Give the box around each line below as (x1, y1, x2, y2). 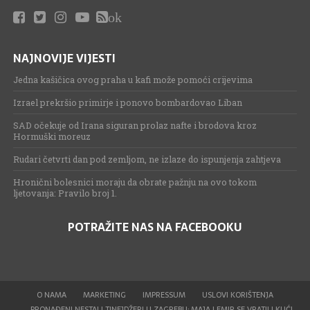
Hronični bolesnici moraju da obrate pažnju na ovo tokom (12, 176, 257, 188)
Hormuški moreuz (12, 131, 91, 142)
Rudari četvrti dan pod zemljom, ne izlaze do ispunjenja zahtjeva (12, 154, 281, 165)
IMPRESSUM (142, 289, 185, 301)
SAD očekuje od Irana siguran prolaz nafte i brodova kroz (12, 120, 257, 131)
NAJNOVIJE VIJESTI (12, 49, 116, 67)
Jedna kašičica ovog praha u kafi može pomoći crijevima (12, 74, 253, 85)
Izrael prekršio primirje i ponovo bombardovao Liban (12, 97, 242, 108)
